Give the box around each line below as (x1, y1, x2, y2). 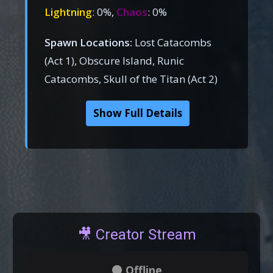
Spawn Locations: (44, 35, 133, 49)
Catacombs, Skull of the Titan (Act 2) (44, 71, 218, 86)
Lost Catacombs (132, 35, 212, 49)
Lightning (44, 4, 93, 19)
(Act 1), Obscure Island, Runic (44, 53, 185, 68)
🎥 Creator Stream (77, 225, 196, 243)
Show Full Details (93, 105, 182, 120)
